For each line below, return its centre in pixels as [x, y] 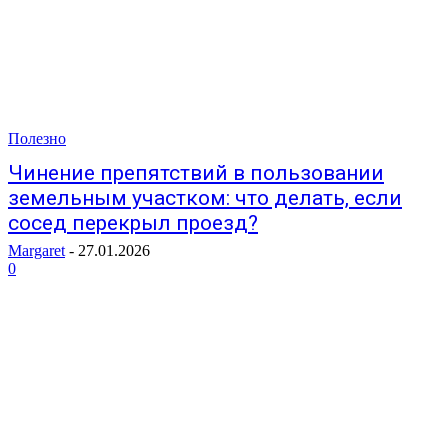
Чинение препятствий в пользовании [196, 173]
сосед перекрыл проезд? [133, 223]
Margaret [36, 250]
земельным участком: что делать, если [205, 198]
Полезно [37, 138]
